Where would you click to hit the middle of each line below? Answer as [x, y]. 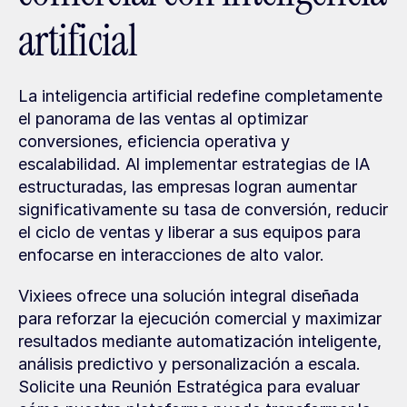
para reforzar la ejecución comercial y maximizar [200, 318]
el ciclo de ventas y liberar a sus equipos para [189, 232]
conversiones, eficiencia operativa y [154, 141]
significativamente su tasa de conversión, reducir [203, 209]
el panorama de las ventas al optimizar [163, 119]
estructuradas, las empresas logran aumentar [188, 187]
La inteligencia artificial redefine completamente [200, 96]
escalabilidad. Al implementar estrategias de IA [194, 164]
